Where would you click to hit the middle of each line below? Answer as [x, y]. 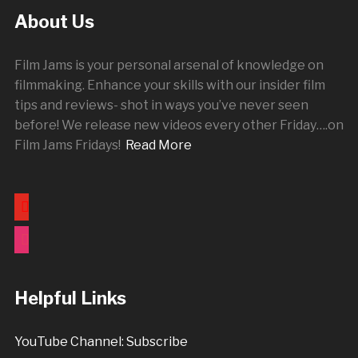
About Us [54, 22]
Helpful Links [70, 298]
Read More [158, 145]
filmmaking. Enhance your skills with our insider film [169, 85]
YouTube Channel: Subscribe [101, 342]
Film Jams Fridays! [70, 145]
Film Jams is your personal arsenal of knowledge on [169, 65]
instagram [44, 233]
